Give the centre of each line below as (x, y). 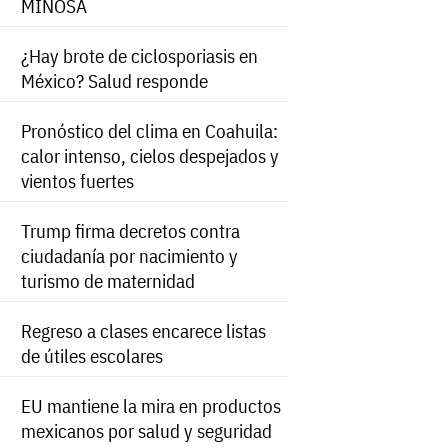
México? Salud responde (115, 81)
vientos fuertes (78, 181)
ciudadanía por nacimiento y (130, 256)
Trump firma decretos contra (131, 231)
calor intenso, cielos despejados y (150, 156)
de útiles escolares (92, 356)
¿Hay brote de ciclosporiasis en (140, 56)
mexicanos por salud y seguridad (147, 431)
